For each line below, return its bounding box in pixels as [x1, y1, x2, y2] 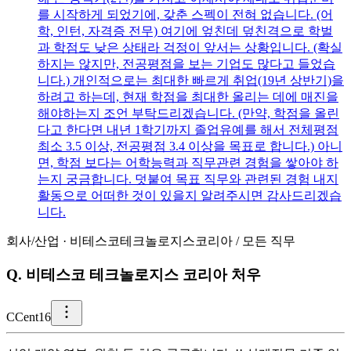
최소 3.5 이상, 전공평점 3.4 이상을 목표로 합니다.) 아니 [38, 139, 342, 154]
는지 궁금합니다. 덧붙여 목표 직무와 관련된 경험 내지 [38, 172, 338, 186]
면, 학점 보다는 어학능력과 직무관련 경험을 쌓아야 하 [38, 156, 338, 170]
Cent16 [15, 309, 51, 324]
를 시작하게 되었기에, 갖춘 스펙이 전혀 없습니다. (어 [38, 8, 333, 22]
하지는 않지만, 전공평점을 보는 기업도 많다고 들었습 [38, 57, 335, 71]
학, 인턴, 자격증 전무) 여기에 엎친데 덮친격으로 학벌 [38, 24, 333, 38]
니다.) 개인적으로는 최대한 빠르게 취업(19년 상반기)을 [38, 74, 344, 88]
